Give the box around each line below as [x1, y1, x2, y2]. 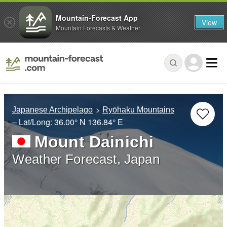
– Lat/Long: [12, 116, 54, 128]
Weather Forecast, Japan [12, 152, 160, 167]
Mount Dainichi [34, 133, 154, 152]
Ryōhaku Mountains [102, 105, 175, 115]
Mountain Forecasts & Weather [56, 23, 140, 32]
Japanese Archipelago [12, 105, 93, 115]
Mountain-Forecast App [56, 12, 138, 23]
